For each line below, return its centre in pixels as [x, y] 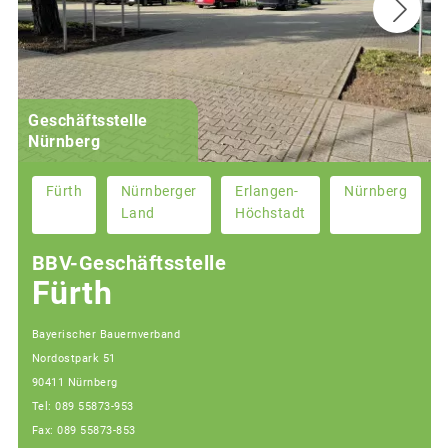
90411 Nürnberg [74, 382]
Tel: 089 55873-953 [82, 406]
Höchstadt [270, 212]
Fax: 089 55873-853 [83, 430]
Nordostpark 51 [73, 358]
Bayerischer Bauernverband [105, 334]
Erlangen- [267, 190]
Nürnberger [158, 190]
